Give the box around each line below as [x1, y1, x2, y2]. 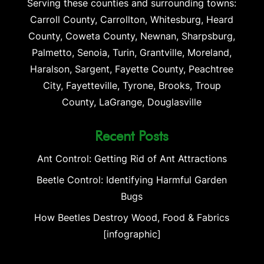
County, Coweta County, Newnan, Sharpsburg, [28, 29, 236, 42]
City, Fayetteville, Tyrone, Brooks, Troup [42, 79, 221, 91]
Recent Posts [95, 127, 169, 144]
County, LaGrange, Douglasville [62, 95, 202, 108]
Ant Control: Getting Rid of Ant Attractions [37, 152, 227, 164]
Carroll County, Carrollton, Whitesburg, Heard [30, 13, 234, 25]
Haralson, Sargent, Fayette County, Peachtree [30, 62, 234, 75]
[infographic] [103, 227, 161, 240]
